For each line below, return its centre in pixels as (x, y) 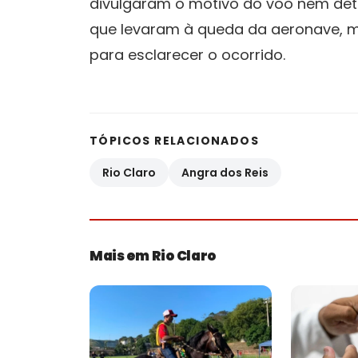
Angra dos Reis (225, 172)
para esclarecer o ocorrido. (187, 54)
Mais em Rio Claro (153, 255)
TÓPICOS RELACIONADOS (174, 140)
